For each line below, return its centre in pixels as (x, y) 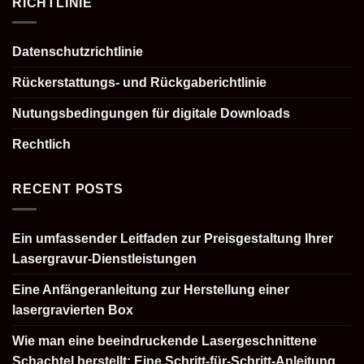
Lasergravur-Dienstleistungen (104, 258)
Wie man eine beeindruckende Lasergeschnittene (165, 340)
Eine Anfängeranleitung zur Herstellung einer (151, 289)
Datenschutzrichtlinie (78, 52)
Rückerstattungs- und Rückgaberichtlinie (139, 83)
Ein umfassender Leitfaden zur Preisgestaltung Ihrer (173, 238)
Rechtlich (41, 145)
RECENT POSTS (68, 189)
